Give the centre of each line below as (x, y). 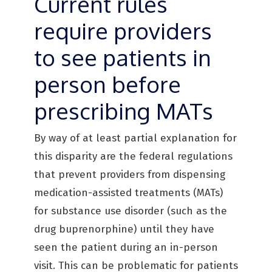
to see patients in (123, 57)
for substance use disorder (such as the (131, 211)
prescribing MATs (124, 111)
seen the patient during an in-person (126, 247)
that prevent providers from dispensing (130, 175)
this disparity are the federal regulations (133, 156)
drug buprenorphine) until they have (124, 229)
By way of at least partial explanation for (135, 138)
